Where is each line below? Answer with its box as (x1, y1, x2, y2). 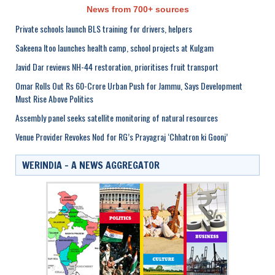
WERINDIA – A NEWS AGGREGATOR (22, 158, 160, 172)
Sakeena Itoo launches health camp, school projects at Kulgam (15, 41, 214, 54)
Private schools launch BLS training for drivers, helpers (15, 21, 192, 35)
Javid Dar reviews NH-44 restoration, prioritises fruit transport (15, 60, 219, 73)
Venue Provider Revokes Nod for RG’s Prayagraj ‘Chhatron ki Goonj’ (15, 130, 228, 143)
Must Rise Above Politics (15, 91, 93, 105)
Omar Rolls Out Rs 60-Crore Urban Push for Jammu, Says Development (15, 79, 242, 92)
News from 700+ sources (86, 4, 189, 14)
